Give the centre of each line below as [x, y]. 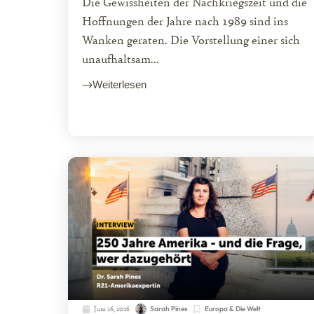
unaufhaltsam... [121, 58]
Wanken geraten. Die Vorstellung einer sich [191, 39]
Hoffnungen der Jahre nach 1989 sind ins [185, 20]
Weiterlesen [120, 85]
